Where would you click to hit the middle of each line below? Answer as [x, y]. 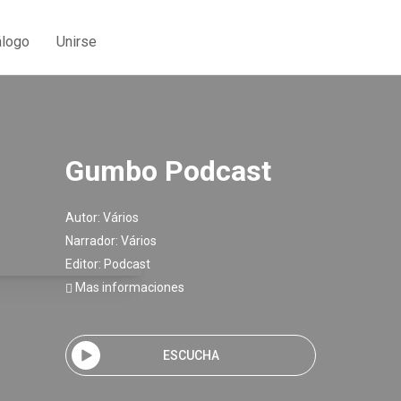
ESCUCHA [191, 355]
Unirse [77, 41]
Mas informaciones [128, 287]
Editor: [85, 264]
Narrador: [93, 241]
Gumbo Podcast [168, 171]
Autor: [84, 218]
